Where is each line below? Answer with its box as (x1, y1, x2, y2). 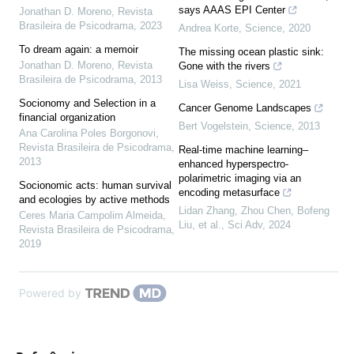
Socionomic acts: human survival (18, 179, 171, 192)
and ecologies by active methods (18, 194, 170, 206)
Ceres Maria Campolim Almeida (18, 209, 163, 222)
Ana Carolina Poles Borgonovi (18, 127, 156, 140)
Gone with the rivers (179, 60, 270, 73)
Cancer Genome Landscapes (179, 102, 311, 115)
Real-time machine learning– (179, 144, 308, 156)
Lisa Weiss (179, 78, 229, 91)
